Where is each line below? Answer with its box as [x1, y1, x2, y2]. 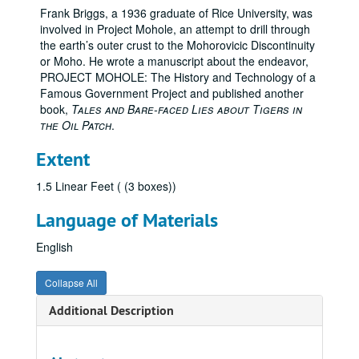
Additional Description [49, 302, 174, 319]
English [36, 239, 73, 255]
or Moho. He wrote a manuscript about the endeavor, [40, 53, 309, 69]
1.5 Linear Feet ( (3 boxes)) [36, 178, 176, 194]
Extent [36, 147, 90, 171]
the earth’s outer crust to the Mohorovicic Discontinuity [40, 37, 315, 53]
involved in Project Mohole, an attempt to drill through [40, 21, 310, 37]
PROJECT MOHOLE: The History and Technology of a [40, 69, 316, 85]
